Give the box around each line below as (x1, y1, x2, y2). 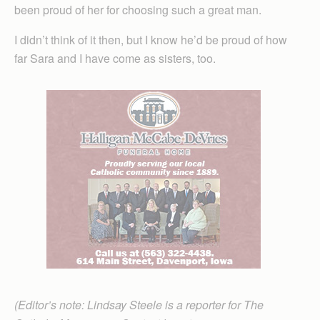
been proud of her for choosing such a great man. (14, 1, 261, 18)
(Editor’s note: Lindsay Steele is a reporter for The (14, 296, 264, 313)
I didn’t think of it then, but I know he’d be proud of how (14, 31, 287, 48)
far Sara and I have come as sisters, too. (14, 50, 216, 66)
